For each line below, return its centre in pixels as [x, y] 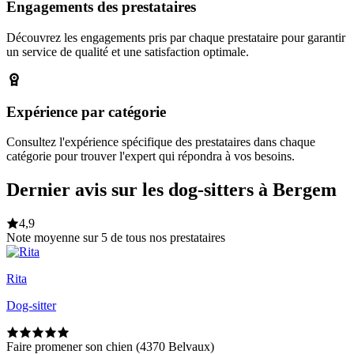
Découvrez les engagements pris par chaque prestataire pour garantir [176, 37]
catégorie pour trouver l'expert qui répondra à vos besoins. [151, 156]
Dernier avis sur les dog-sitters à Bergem [171, 190]
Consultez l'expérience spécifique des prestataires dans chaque [161, 142]
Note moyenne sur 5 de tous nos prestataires [116, 238]
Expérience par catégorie [86, 111]
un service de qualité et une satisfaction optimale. [128, 51]
